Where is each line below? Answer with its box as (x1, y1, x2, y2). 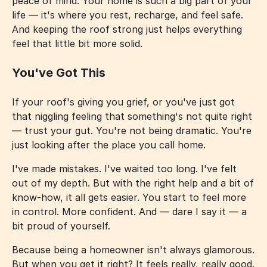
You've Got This (12, 65, 105, 80)
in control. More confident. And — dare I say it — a (12, 205, 247, 218)
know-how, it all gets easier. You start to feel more (12, 191, 246, 203)
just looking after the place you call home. (12, 138, 206, 151)
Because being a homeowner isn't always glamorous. (12, 243, 254, 256)
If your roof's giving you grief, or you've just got (12, 95, 235, 108)
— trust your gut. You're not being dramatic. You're (12, 124, 252, 136)
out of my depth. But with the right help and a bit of (12, 176, 254, 189)
